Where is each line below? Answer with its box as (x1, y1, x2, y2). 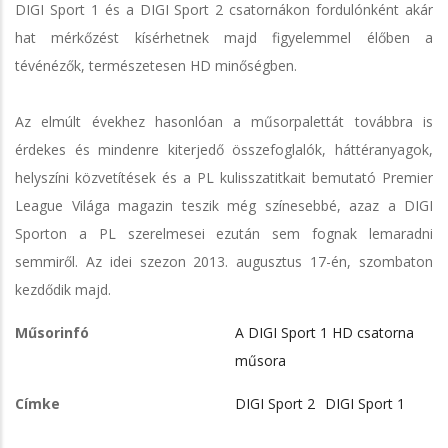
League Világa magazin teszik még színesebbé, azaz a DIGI (15, 195, 433, 215)
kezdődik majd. (15, 279, 111, 299)
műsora (235, 350, 286, 370)
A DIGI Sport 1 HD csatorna (235, 322, 414, 342)
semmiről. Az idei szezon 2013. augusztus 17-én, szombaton (15, 251, 433, 271)
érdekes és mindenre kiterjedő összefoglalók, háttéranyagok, (15, 139, 433, 159)
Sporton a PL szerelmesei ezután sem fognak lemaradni (15, 223, 433, 243)
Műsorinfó (15, 322, 89, 342)
